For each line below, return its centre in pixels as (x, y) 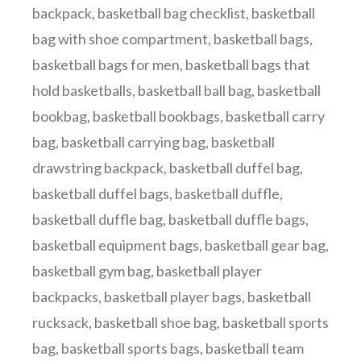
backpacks (65, 297)
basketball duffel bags (101, 193)
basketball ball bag (195, 90)
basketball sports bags (131, 348)
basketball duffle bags (237, 219)
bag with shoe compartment (120, 39)
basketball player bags (173, 297)
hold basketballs (82, 90)
